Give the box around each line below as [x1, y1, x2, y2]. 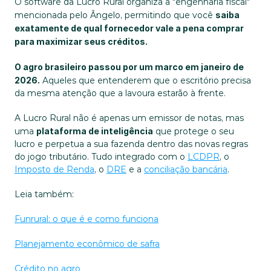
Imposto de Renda [15, 164, 94, 175]
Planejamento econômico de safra [15, 238, 160, 249]
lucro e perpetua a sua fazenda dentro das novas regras [15, 139, 248, 149]
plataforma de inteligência [36, 126, 153, 136]
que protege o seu [153, 126, 234, 137]
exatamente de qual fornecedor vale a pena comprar [15, 23, 244, 33]
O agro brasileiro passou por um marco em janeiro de [15, 62, 244, 72]
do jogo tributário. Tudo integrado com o [15, 151, 188, 162]
